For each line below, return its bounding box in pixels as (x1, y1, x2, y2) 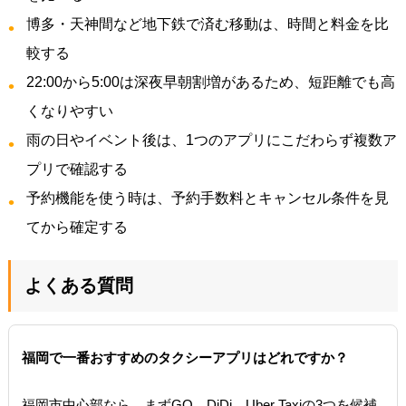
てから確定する (25, 218, 128, 235)
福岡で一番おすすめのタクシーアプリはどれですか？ (21, 349, 348, 365)
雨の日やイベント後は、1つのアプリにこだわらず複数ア (25, 131, 397, 148)
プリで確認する (25, 160, 128, 177)
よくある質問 (24, 275, 133, 295)
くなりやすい (25, 102, 113, 119)
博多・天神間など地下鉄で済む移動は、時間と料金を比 (25, 15, 389, 32)
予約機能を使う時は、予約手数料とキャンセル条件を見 (25, 189, 389, 206)
